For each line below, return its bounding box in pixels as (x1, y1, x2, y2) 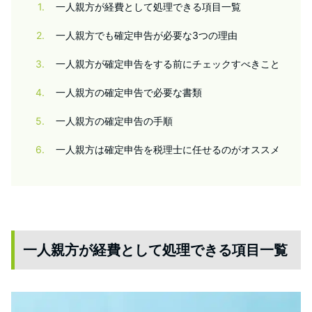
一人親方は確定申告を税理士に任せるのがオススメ (56, 143, 280, 155)
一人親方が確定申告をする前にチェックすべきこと (56, 57, 280, 70)
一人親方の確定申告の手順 (56, 114, 173, 127)
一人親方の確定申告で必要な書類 (56, 86, 202, 98)
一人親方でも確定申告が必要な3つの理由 (56, 29, 237, 41)
